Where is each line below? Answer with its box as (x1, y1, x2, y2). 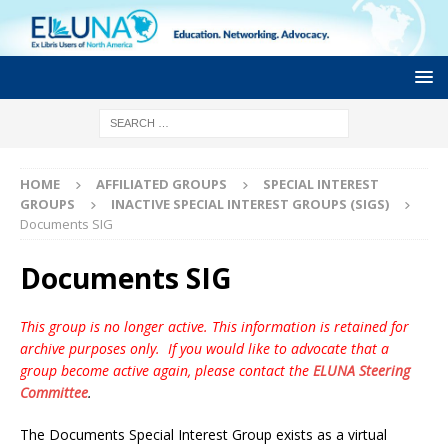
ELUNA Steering (313, 360, 410, 380)
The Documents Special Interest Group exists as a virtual (20, 424, 387, 444)
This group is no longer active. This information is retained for (20, 316, 409, 336)
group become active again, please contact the (20, 360, 309, 380)
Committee (20, 382, 88, 402)
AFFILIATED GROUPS (96, 174, 227, 193)
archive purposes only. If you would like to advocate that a (20, 338, 389, 358)
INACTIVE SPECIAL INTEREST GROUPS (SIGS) (111, 194, 389, 213)
